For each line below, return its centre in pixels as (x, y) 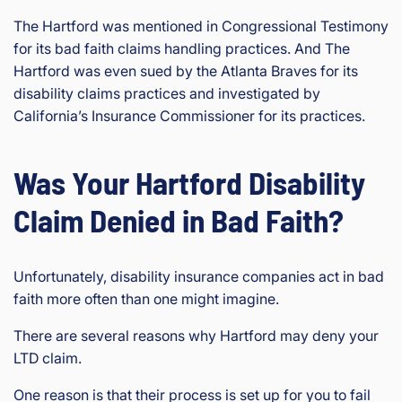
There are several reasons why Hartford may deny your (196, 336)
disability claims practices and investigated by (167, 93)
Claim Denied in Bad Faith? (179, 220)
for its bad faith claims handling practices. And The (182, 48)
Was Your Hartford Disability (189, 182)
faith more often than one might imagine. (146, 299)
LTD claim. (48, 358)
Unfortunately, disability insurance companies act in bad (199, 276)
